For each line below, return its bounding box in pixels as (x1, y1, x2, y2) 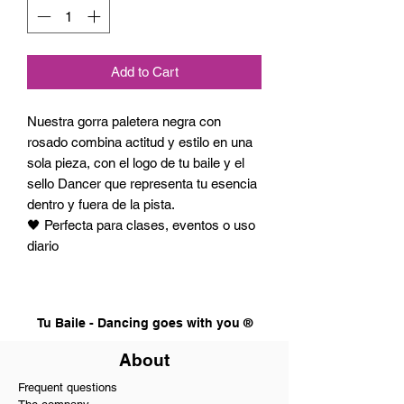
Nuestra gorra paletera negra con (27, 114, 221, 130)
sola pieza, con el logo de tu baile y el (27, 155, 244, 171)
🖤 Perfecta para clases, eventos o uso (27, 217, 255, 234)
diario (27, 238, 59, 254)
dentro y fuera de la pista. (27, 197, 175, 213)
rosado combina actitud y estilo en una (27, 134, 252, 151)
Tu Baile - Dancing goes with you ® (36, 316, 252, 331)
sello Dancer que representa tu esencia (27, 176, 257, 192)
